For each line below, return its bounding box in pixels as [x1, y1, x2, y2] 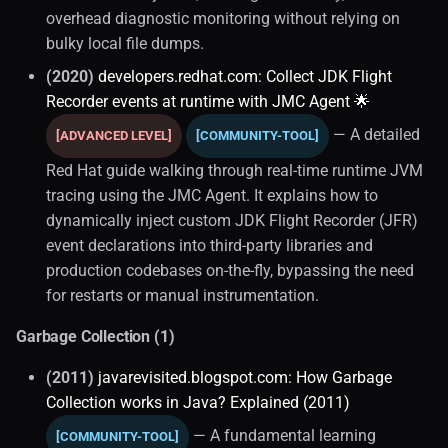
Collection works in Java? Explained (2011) [46, 392, 350, 412]
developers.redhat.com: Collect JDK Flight [98, 66, 392, 86]
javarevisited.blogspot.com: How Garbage [98, 367, 392, 387]
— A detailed [329, 124, 420, 144]
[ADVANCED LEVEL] [56, 127, 172, 143]
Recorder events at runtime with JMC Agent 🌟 [46, 91, 370, 111]
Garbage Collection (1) [16, 326, 175, 346]
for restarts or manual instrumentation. [46, 285, 319, 305]
